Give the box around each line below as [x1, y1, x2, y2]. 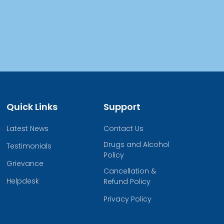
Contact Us [103, 123, 143, 133]
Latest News [6, 123, 48, 133]
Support [103, 100, 140, 113]
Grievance [6, 158, 43, 168]
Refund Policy [103, 176, 150, 186]
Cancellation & [103, 165, 156, 176]
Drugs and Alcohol [103, 139, 169, 149]
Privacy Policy [103, 193, 151, 204]
